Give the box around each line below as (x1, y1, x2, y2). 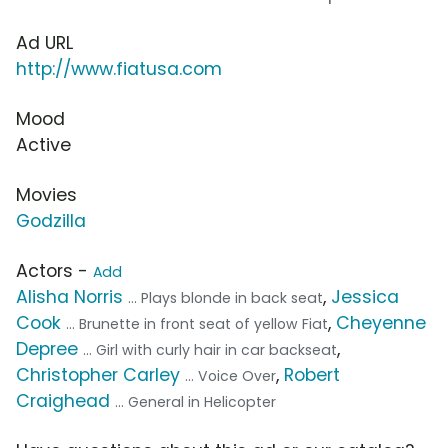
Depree (16, 337, 78, 362)
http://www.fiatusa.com (16, 57, 222, 82)
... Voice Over (185, 366, 276, 387)
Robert (284, 363, 340, 388)
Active (16, 133, 71, 158)
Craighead (16, 389, 110, 414)
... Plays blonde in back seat (128, 288, 323, 309)
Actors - (16, 259, 93, 284)
